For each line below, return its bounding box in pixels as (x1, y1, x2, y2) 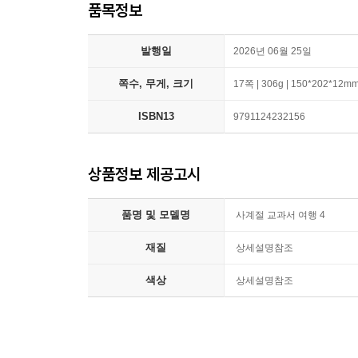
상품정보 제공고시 (88, 164, 201, 184)
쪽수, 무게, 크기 (118, 78, 193, 89)
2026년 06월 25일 (233, 46, 312, 57)
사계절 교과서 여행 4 (236, 209, 325, 221)
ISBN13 (137, 110, 174, 122)
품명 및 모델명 (121, 209, 190, 221)
